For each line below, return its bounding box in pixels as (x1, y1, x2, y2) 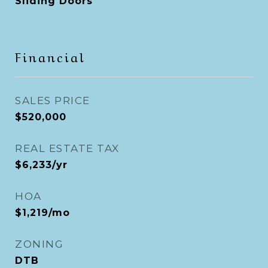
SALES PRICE (15, 95, 90, 106)
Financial (15, 47, 86, 65)
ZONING (15, 238, 63, 250)
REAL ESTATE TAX (15, 142, 120, 154)
